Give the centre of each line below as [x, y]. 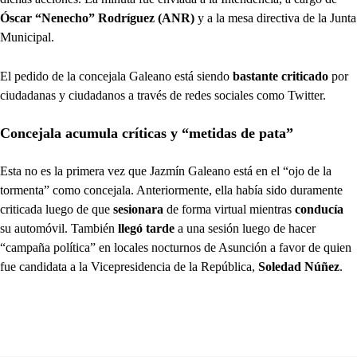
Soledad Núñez [299, 267]
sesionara [140, 209]
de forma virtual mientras [231, 209]
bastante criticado [280, 76]
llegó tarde [146, 228]
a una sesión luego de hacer [245, 228]
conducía [319, 209]
